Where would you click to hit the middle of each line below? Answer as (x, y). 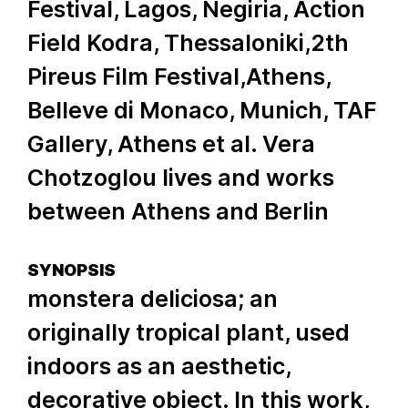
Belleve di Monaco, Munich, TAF (202, 110)
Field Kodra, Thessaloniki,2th (188, 43)
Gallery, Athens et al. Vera (171, 144)
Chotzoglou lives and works (181, 178)
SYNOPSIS (71, 270)
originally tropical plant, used (189, 332)
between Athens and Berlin (178, 211)
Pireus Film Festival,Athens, (179, 76)
